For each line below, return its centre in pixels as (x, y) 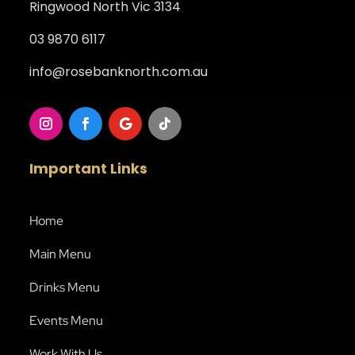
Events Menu (67, 321)
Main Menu (61, 254)
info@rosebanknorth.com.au (119, 72)
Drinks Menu (65, 288)
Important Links (89, 169)
